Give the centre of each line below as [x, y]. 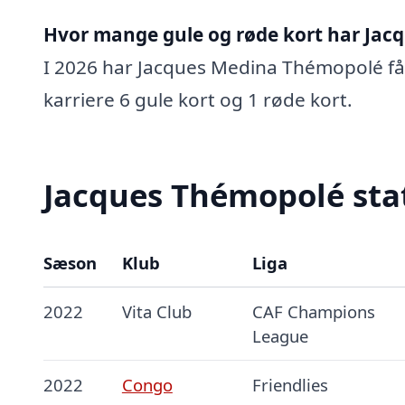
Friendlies [290, 384]
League [280, 335]
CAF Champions [313, 311]
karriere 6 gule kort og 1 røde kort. [198, 99]
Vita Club [156, 311]
